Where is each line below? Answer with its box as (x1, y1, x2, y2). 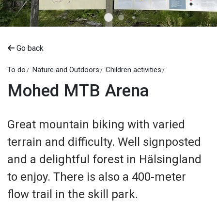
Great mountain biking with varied (7, 118, 185, 132)
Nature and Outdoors (32, 65, 99, 75)
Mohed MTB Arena (7, 81, 149, 101)
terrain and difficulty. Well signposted (7, 135, 201, 149)
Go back (15, 44, 44, 53)
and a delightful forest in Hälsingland (7, 153, 201, 167)
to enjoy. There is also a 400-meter (7, 170, 186, 184)
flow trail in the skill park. (7, 187, 138, 201)
